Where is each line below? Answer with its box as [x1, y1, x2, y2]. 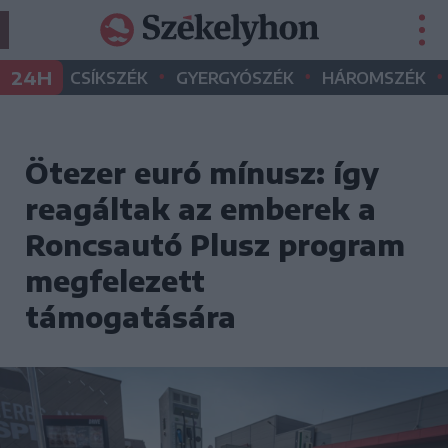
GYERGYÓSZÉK [176, 68, 294, 88]
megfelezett [25, 263, 205, 298]
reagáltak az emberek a [25, 191, 376, 226]
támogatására [25, 299, 236, 334]
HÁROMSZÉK [322, 68, 426, 88]
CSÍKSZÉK [70, 68, 148, 88]
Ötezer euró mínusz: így [25, 155, 379, 190]
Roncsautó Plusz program [25, 227, 405, 262]
